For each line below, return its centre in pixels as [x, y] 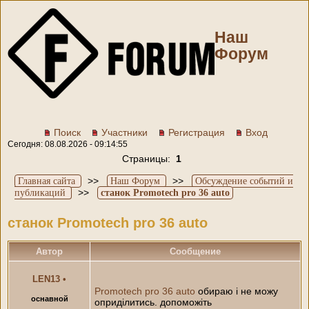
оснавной [49, 298]
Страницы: [149, 159]
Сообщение [195, 251]
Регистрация [197, 132]
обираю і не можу [237, 291]
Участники [124, 132]
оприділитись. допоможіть [153, 302]
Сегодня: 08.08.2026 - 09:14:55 [68, 144]
